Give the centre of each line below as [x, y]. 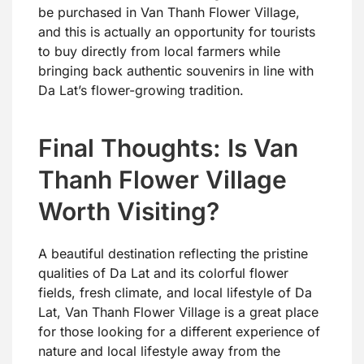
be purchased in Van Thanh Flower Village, [169, 13]
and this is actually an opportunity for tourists [177, 32]
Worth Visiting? [129, 212]
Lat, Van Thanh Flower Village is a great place [178, 312]
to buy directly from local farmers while [159, 52]
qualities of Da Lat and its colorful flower [163, 273]
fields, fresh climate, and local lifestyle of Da [175, 293]
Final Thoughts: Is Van [168, 148]
